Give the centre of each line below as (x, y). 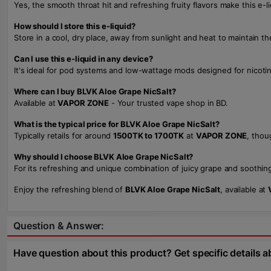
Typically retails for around (64, 135)
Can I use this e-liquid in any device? (84, 59)
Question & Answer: (59, 226)
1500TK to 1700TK (149, 135)
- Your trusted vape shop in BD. (168, 103)
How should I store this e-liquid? (75, 26)
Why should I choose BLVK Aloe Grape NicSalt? (104, 157)
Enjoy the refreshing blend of (70, 189)
